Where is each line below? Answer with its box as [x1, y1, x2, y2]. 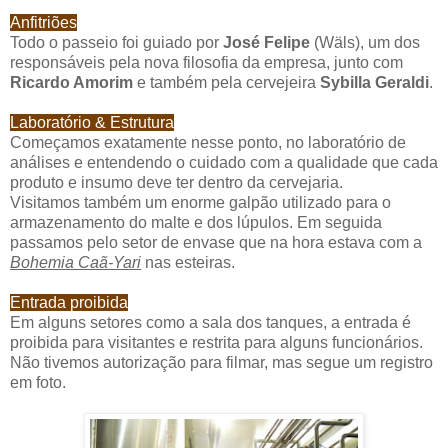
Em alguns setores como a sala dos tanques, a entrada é [10, 314, 411, 332]
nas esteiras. [141, 254, 235, 272]
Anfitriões [10, 14, 77, 32]
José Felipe [223, 34, 310, 52]
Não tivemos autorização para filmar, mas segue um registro [10, 354, 433, 372]
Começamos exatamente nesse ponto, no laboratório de [10, 134, 406, 152]
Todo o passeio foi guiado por [10, 34, 223, 52]
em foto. [10, 374, 66, 392]
